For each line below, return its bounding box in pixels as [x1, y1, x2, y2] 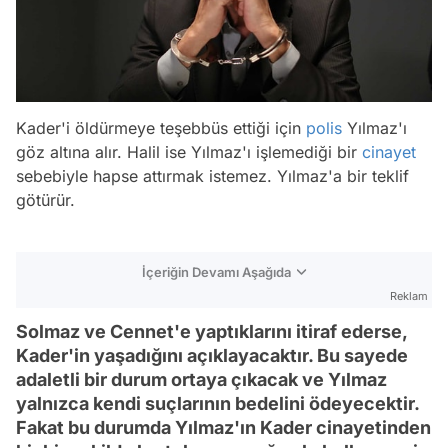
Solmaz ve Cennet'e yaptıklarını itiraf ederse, [16, 320, 407, 342]
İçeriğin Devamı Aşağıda [142, 263, 291, 280]
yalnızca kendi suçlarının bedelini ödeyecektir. [16, 392, 419, 414]
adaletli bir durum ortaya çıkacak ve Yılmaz [16, 368, 387, 390]
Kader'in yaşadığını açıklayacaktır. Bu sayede [16, 344, 408, 366]
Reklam [390, 288, 428, 303]
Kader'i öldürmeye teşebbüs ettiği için [16, 117, 306, 138]
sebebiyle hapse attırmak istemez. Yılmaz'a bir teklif [16, 165, 409, 186]
